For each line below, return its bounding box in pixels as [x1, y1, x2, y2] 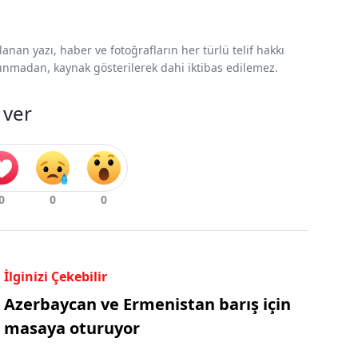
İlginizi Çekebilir [3, 267, 107, 285]
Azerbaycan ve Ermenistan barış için [3, 292, 291, 315]
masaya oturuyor [3, 316, 140, 339]
